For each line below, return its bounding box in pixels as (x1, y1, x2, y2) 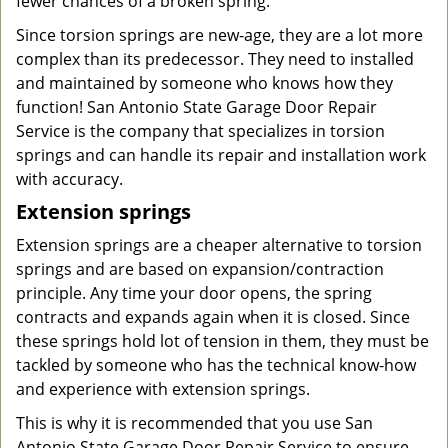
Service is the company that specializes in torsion (16, 120, 385, 142)
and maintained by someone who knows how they (16, 72, 393, 94)
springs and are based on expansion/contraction (16, 258, 384, 280)
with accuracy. (16, 168, 123, 190)
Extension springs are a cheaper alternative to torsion (16, 234, 422, 256)
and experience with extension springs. (16, 378, 310, 400)
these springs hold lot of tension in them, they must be (16, 330, 429, 352)
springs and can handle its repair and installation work (16, 144, 426, 166)
